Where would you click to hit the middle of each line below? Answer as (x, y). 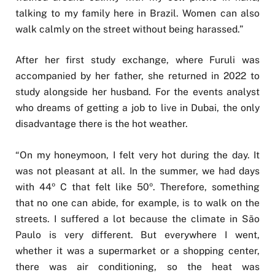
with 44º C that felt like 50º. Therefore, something (137, 187)
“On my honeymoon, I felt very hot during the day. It (137, 155)
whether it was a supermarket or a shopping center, (137, 250)
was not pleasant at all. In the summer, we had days (137, 171)
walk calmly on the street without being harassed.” (129, 29)
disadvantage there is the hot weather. (102, 124)
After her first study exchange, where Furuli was (137, 60)
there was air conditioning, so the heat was (137, 266)
